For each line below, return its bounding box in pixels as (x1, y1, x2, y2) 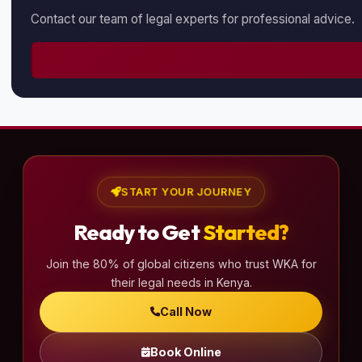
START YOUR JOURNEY (121, 185, 250, 198)
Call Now (160, 305, 212, 319)
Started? (202, 218, 289, 246)
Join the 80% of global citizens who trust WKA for (45, 256, 317, 271)
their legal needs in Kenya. (110, 275, 252, 289)
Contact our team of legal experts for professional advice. (31, 11, 355, 27)
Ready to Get (73, 218, 203, 246)
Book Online (149, 345, 221, 360)
